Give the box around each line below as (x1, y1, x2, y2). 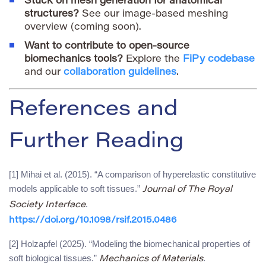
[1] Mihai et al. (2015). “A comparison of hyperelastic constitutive (9, 169, 256, 179)
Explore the (123, 54, 183, 64)
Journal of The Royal (142, 185, 232, 194)
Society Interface (9, 200, 85, 210)
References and (9, 99, 178, 121)
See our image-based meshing (79, 9, 228, 19)
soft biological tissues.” (9, 252, 99, 263)
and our (24, 67, 64, 77)
